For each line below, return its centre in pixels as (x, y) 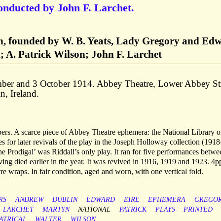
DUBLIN (65, 200)
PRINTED (198, 210)
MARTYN (56, 210)
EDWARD (100, 200)
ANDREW (29, 200)
